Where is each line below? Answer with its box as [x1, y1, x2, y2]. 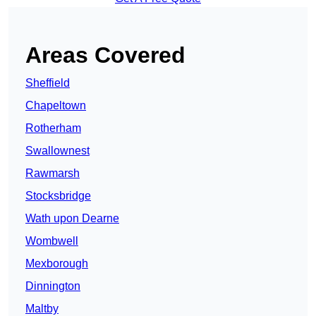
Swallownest [25, 145, 90, 157]
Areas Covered [25, 42, 186, 68]
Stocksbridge [25, 190, 91, 202]
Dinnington [25, 280, 80, 293]
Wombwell [25, 235, 78, 248]
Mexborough [25, 257, 88, 270]
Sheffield [25, 77, 70, 90]
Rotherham [25, 122, 81, 135]
